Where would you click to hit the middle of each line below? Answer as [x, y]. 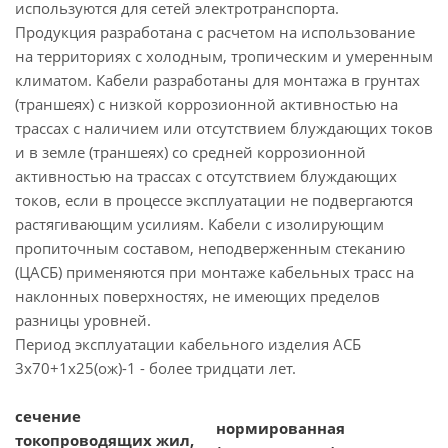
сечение [48, 416]
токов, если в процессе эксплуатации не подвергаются [214, 200]
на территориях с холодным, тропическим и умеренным [224, 56]
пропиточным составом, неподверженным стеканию [210, 248]
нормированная [280, 428]
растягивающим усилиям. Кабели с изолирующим [199, 224]
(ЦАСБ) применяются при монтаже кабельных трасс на [214, 272]
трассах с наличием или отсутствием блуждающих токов [224, 128]
